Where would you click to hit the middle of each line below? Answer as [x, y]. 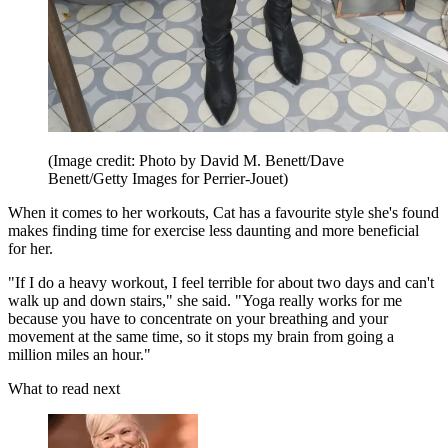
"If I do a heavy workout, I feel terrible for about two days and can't [221, 282]
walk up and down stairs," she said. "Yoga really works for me [205, 300]
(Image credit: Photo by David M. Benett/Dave [196, 160]
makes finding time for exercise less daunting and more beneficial [213, 230]
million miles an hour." [79, 354]
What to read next [64, 388]
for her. [30, 248]
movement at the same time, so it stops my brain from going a [201, 336]
